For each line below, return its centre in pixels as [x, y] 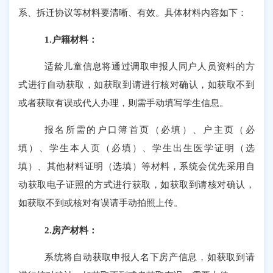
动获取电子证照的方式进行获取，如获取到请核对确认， [136, 185]
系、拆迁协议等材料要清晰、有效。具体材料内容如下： [133, 12]
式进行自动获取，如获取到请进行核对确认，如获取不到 [136, 85]
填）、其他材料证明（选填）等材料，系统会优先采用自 [136, 166]
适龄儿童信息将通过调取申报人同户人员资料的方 [150, 66]
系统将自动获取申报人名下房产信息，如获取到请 [150, 257]
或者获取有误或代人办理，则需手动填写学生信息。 [124, 103]
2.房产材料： [71, 230]
